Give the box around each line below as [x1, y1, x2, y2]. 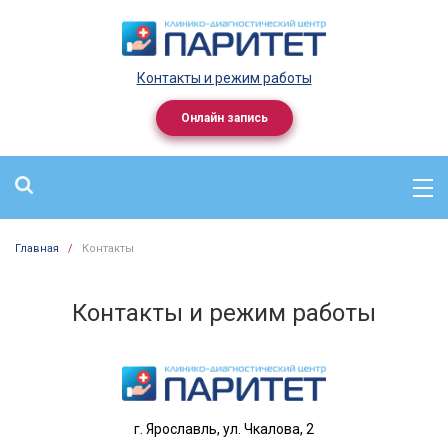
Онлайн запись [180, 111, 268, 125]
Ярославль [146, 421, 217, 437]
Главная [15, 242, 59, 255]
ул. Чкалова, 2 [223, 421, 314, 437]
